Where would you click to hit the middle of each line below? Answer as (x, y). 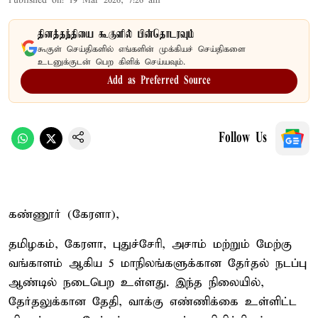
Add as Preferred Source (159, 81)
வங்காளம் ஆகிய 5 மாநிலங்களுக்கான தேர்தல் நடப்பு (158, 263)
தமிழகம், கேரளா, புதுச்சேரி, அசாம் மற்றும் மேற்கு (150, 244)
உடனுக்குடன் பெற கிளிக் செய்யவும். (111, 62)
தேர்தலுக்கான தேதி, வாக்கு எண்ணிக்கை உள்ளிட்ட (153, 302)
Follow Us (243, 138)
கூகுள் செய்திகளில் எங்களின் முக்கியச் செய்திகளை (142, 49)
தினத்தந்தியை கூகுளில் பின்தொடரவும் (116, 34)
